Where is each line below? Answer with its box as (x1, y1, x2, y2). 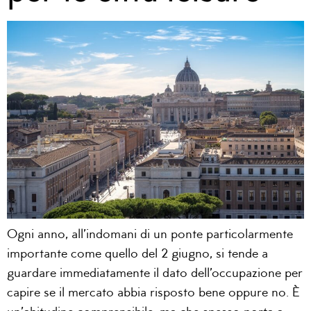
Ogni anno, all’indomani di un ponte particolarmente (7, 228, 293, 242)
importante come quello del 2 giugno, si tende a (7, 247, 268, 261)
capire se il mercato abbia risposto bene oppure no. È (7, 286, 300, 300)
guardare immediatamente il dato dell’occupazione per (7, 267, 303, 280)
